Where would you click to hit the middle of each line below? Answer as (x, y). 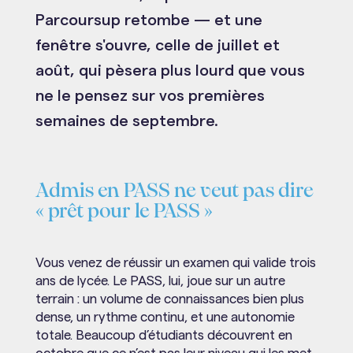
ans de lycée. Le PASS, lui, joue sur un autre (160, 281)
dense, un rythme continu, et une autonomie (165, 317)
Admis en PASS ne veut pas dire (174, 191)
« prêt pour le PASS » (124, 211)
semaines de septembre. (126, 121)
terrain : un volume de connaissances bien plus (169, 299)
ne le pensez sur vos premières (150, 96)
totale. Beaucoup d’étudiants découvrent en (163, 335)
